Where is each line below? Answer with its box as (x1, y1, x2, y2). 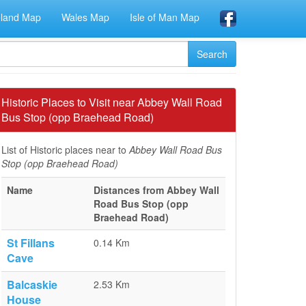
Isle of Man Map (130, 10, 199, 24)
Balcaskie (7, 277, 57, 292)
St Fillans (7, 235, 55, 251)
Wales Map (61, 10, 109, 24)
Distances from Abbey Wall (94, 183, 219, 197)
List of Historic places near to (1, 143, 129, 156)
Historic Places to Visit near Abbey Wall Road (1, 94, 222, 110)
